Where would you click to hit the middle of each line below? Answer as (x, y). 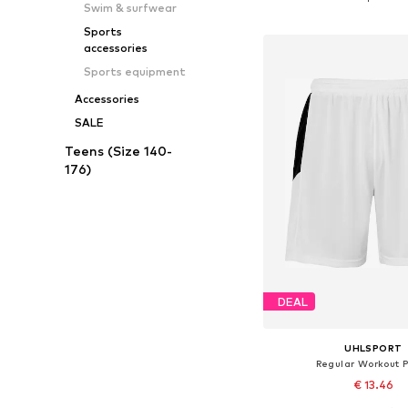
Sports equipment (134, 71)
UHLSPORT (373, 348)
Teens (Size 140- (119, 151)
